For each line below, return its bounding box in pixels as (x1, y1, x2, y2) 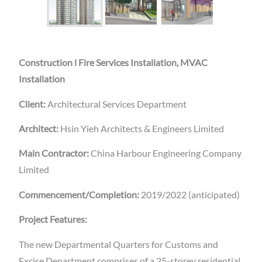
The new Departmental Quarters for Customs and (19, 240, 218, 250)
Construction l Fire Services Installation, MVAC (19, 58, 208, 68)
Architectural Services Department (47, 99, 187, 109)
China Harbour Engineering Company (91, 149, 242, 159)
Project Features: (19, 215, 87, 225)
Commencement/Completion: (19, 190, 141, 200)
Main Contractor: (19, 149, 91, 159)
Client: (19, 99, 47, 109)
